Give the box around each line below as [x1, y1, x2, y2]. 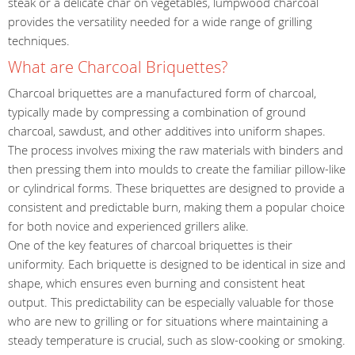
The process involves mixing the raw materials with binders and [8, 141, 343, 158]
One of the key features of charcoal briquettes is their [8, 236, 292, 253]
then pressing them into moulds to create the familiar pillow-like [8, 160, 345, 177]
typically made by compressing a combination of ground [8, 103, 306, 120]
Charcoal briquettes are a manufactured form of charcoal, [8, 84, 316, 101]
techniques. [8, 32, 70, 48]
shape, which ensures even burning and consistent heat [8, 274, 305, 291]
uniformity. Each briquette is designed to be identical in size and [8, 255, 345, 272]
